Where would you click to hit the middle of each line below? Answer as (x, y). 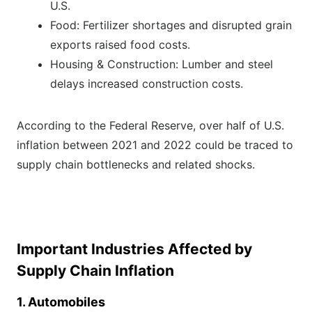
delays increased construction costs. (147, 84)
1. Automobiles (61, 302)
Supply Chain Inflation (95, 271)
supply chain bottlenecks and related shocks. (136, 165)
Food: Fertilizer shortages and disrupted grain (171, 25)
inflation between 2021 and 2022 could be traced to (155, 145)
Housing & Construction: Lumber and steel (162, 64)
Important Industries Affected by (134, 249)
